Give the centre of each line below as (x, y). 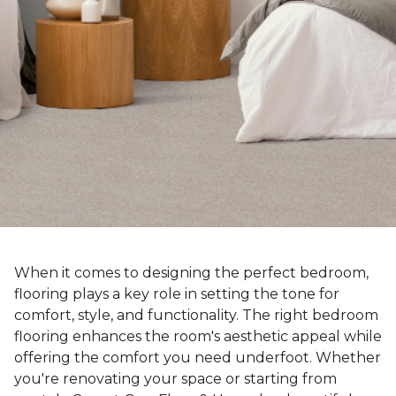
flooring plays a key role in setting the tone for (177, 294)
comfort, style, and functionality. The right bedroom (196, 316)
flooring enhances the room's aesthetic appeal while (198, 337)
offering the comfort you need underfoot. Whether (198, 358)
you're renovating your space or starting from (175, 379)
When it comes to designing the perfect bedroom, (191, 273)
